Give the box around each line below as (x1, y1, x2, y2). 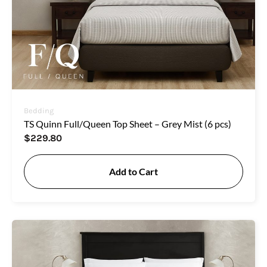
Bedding (24, 105, 54, 115)
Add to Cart (109, 165, 158, 177)
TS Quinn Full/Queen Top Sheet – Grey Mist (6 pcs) (24, 117, 231, 129)
